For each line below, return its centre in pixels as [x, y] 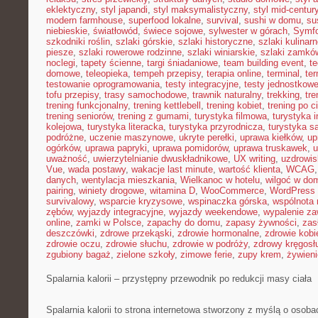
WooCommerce [232, 191]
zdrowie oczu [73, 244]
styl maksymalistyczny [201, 10]
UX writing [254, 159]
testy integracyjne [202, 84]
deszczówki [70, 233]
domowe [63, 73]
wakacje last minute [172, 169]
